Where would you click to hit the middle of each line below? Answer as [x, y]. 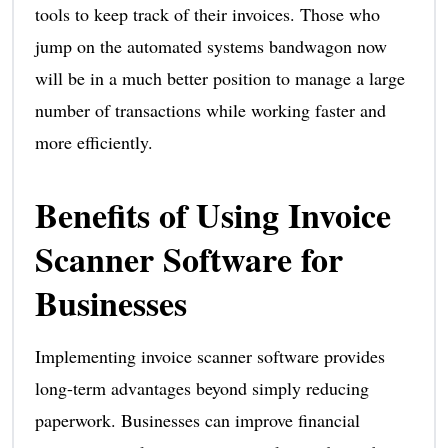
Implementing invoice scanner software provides [209, 355]
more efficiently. [93, 141]
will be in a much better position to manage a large [219, 77]
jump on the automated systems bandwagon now [210, 45]
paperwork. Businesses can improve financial [197, 419]
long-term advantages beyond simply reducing [201, 387]
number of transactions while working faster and [210, 109]
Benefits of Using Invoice [212, 214]
